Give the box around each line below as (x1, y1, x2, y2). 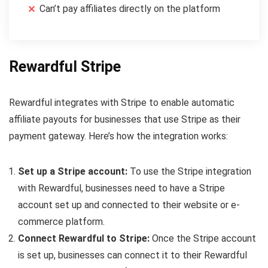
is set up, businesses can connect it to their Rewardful (18, 249, 247, 261)
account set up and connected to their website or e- (18, 199, 240, 211)
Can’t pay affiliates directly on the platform (39, 2, 220, 14)
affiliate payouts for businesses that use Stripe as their (9, 113, 240, 125)
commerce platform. (18, 215, 105, 227)
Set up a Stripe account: (18, 165, 130, 177)
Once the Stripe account (152, 232, 256, 244)
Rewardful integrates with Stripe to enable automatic (9, 96, 234, 108)
